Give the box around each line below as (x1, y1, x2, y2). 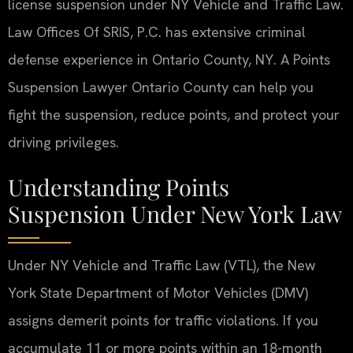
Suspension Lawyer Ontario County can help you (8, 77, 314, 96)
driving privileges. (8, 132, 119, 151)
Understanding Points (8, 172, 229, 203)
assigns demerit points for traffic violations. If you (8, 311, 318, 330)
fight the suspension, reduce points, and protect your (8, 105, 340, 124)
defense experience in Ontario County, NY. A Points (8, 50, 330, 69)
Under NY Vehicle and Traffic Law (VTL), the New (8, 256, 315, 275)
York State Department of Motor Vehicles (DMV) (8, 284, 308, 303)
